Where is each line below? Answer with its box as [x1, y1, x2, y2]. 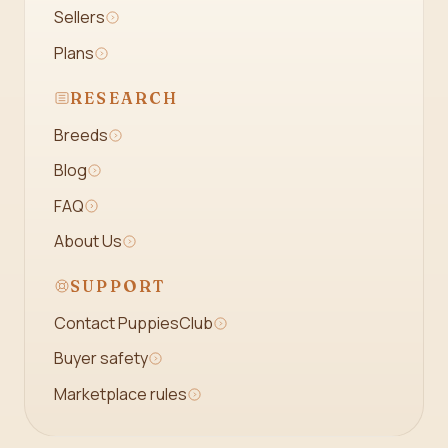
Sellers [53, 6, 105, 29]
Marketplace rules [53, 382, 187, 405]
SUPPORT [69, 275, 167, 296]
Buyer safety [53, 347, 148, 370]
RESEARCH [69, 87, 179, 108]
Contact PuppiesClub [53, 311, 213, 334]
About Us [53, 229, 122, 252]
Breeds [53, 123, 108, 146]
